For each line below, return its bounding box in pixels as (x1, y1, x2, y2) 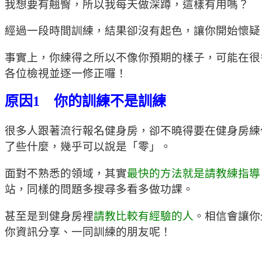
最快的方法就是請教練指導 (127, 167, 260, 180)
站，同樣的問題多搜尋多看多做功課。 (5, 183, 194, 196)
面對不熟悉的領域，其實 (5, 167, 127, 180)
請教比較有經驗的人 (94, 209, 194, 222)
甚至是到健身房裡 (5, 209, 94, 222)
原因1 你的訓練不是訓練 (5, 93, 166, 109)
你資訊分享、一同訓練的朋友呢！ (5, 225, 171, 238)
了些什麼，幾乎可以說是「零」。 (5, 140, 171, 153)
